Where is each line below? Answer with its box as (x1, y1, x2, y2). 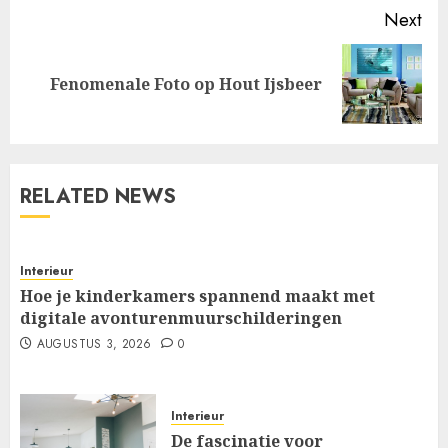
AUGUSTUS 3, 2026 (36, 334, 152, 353)
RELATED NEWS (20, 181, 176, 211)
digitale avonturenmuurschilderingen (20, 306, 342, 329)
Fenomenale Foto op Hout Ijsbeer (50, 72, 322, 95)
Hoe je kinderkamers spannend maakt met (20, 284, 375, 307)
